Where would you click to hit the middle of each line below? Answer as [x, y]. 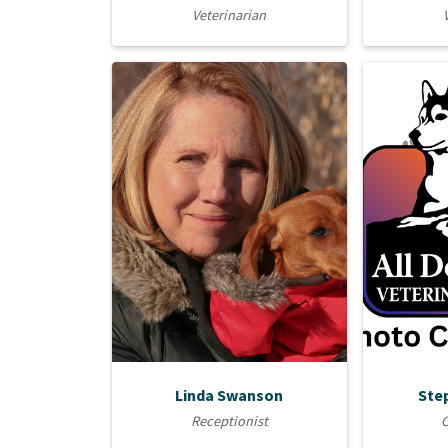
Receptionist [229, 421]
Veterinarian [229, 14]
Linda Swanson [229, 394]
